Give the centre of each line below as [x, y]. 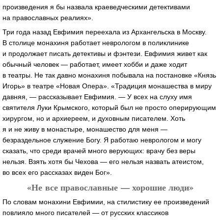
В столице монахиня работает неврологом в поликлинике [96, 43]
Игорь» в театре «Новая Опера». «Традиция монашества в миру [107, 86]
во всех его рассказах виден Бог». [57, 173]
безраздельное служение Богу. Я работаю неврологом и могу [102, 140]
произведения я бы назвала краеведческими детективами [96, 7]
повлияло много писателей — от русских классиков [85, 213]
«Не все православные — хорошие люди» [110, 187]
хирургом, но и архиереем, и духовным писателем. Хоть [94, 119]
